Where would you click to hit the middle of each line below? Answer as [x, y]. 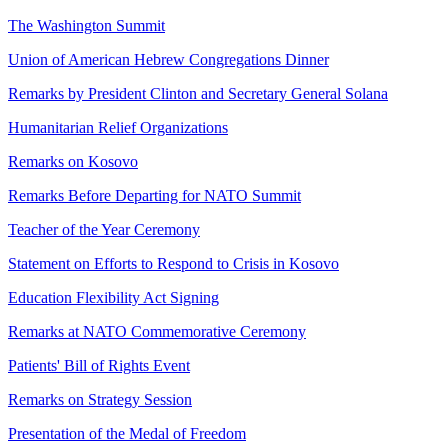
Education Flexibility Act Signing [113, 297]
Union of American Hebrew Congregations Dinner [168, 59]
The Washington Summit [86, 25]
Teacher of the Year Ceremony [104, 229]
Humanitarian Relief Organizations [118, 127]
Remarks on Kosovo [73, 161]
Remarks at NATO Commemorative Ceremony [157, 331]
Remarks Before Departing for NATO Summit [154, 195]
